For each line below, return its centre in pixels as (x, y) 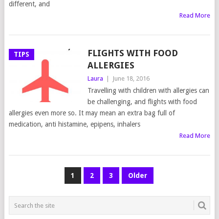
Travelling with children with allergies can (148, 91)
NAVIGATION (45, 191)
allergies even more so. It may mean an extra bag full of (92, 113)
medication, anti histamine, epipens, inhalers (74, 124)
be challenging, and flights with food (142, 102)
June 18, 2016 (131, 79)
